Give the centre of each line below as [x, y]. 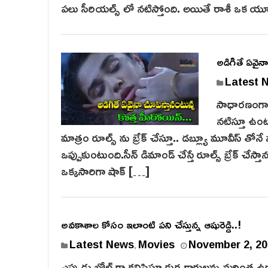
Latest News [102, 244]
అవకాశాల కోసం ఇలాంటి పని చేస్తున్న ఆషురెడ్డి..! [151, 224]
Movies [156, 244]
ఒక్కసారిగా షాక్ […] [105, 170]
